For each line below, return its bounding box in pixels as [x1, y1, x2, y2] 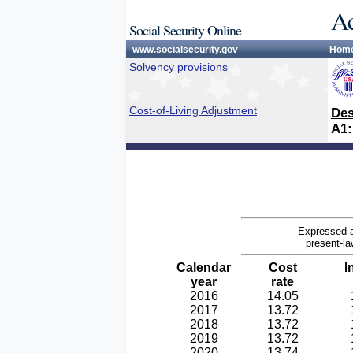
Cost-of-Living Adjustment [129, 104, 257, 117]
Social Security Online [129, 20, 241, 39]
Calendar [176, 261, 231, 274]
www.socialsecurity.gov [132, 44, 238, 55]
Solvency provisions [129, 61, 228, 73]
